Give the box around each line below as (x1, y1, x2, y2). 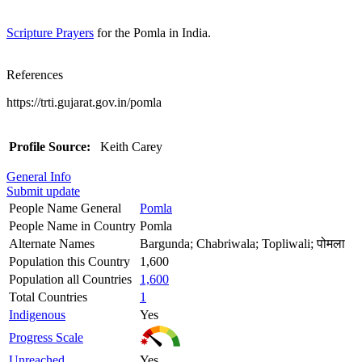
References (6, 67, 63, 82)
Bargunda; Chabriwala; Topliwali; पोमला (140, 236, 345, 250)
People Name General (9, 200, 121, 215)
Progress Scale (9, 330, 83, 344)
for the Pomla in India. (94, 25, 211, 40)
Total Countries (9, 289, 87, 304)
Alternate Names (9, 236, 95, 250)
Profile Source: (9, 139, 90, 154)
